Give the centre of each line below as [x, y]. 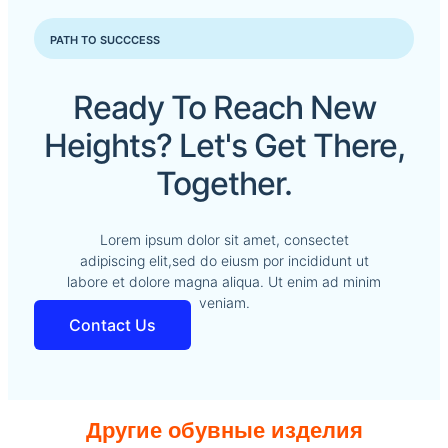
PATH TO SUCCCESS [104, 39]
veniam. [224, 303]
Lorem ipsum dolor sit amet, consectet [224, 240]
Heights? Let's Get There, [224, 145]
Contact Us [112, 325]
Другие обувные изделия [224, 431]
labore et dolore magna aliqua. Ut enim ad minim [224, 282]
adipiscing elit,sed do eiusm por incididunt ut [224, 261]
